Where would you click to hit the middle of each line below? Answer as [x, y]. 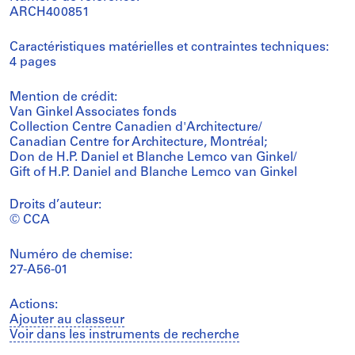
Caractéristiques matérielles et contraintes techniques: [169, 47]
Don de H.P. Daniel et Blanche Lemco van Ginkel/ [153, 157]
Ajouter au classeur [67, 320]
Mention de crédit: [63, 97]
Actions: [34, 305]
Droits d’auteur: [55, 205]
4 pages [33, 62]
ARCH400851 [50, 12]
